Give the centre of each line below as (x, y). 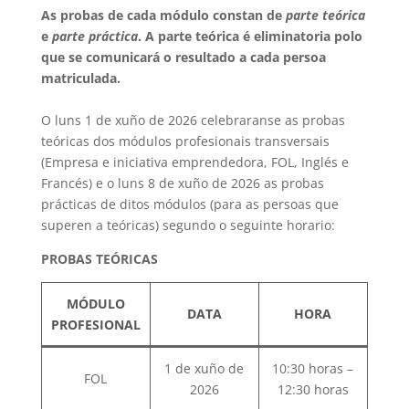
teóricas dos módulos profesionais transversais (185, 141)
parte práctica (94, 36)
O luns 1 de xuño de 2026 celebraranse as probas (193, 120)
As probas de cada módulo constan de (163, 15)
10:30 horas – (313, 368)
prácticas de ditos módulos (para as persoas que (189, 204)
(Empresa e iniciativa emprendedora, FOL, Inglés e (194, 162)
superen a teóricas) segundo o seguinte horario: (188, 225)
